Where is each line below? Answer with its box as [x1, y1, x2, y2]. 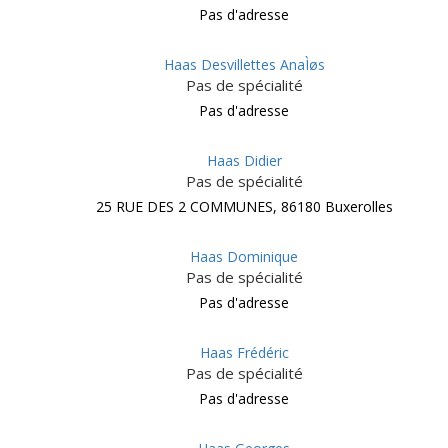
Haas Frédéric [199, 343, 289, 362]
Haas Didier [206, 151, 282, 170]
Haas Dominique [190, 247, 298, 266]
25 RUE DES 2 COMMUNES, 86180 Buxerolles [95, 197, 393, 216]
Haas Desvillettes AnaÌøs [163, 55, 325, 74]
